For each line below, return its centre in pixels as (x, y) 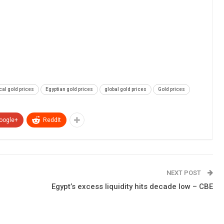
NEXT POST (184, 172)
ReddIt (52, 120)
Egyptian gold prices (69, 89)
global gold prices (125, 89)
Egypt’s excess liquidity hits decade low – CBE (132, 186)
